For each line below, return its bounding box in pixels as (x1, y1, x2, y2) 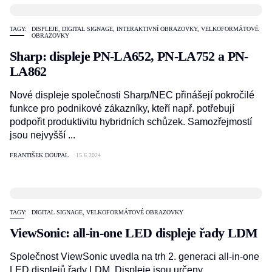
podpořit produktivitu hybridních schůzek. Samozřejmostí (10, 117, 252, 127)
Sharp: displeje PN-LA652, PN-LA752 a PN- (10, 49, 248, 64)
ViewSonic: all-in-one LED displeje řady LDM (10, 225, 258, 240)
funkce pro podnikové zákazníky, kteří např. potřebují (10, 103, 234, 114)
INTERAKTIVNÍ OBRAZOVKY (117, 25, 197, 32)
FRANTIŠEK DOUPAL (10, 152, 69, 158)
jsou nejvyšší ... (10, 130, 75, 140)
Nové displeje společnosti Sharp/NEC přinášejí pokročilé (10, 90, 254, 100)
